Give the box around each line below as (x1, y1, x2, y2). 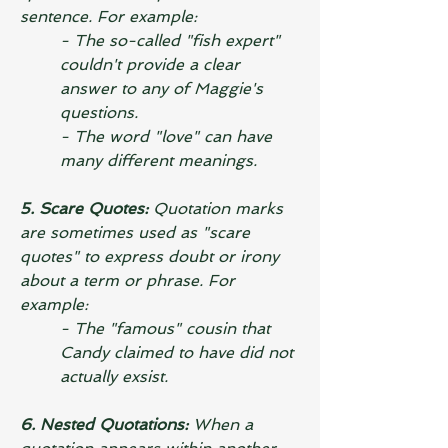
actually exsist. (60, 367, 168, 386)
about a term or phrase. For (20, 271, 240, 290)
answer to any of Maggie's (60, 79, 268, 98)
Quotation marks (153, 199, 288, 218)
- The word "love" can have (60, 127, 277, 146)
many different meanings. (60, 151, 257, 170)
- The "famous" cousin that (60, 319, 275, 338)
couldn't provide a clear (60, 55, 245, 74)
